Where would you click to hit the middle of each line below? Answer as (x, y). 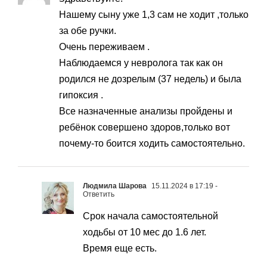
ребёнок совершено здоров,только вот (145, 128)
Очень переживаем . (104, 47)
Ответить (99, 195)
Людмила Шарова (115, 186)
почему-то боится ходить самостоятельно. (152, 144)
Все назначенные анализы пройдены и (146, 111)
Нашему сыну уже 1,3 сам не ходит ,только (154, 15)
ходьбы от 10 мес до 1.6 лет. (145, 232)
